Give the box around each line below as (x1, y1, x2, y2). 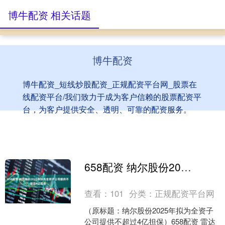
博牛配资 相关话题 (8, 8, 91, 22)
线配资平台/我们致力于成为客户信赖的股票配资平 (22, 91, 201, 102)
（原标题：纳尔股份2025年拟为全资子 (84, 205, 214, 215)
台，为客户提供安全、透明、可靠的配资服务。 (22, 103, 191, 115)
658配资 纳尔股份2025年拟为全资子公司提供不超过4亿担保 (181, 159, 192, 174)
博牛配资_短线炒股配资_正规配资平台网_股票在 (22, 78, 197, 90)
